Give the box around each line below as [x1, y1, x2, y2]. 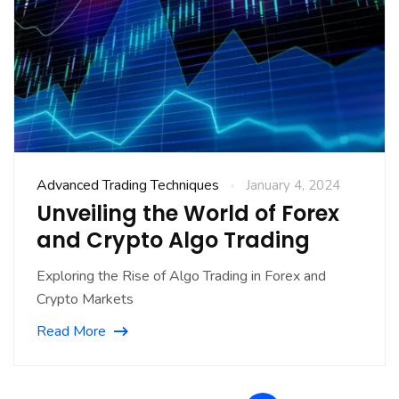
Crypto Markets [37, 289, 134, 310]
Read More [37, 322, 106, 342]
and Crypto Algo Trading [37, 225, 310, 256]
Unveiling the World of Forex [37, 199, 339, 229]
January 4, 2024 [246, 176, 340, 195]
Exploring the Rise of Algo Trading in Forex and [37, 266, 326, 287]
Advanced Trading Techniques [37, 175, 219, 196]
